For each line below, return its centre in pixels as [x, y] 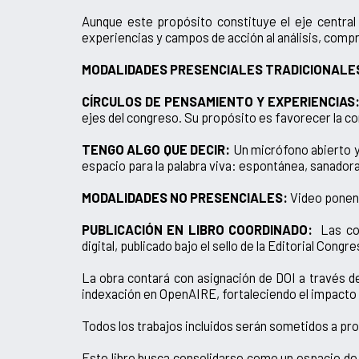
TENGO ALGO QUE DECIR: [156, 149]
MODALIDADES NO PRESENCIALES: [185, 197]
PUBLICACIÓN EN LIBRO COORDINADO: [197, 229]
